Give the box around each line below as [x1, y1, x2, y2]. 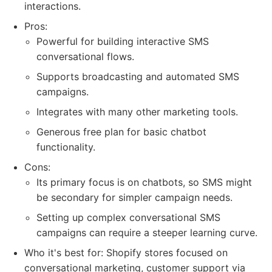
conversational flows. [36, 50, 134, 63]
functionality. [36, 141, 95, 153]
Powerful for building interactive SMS [36, 35, 209, 47]
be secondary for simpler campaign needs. [36, 191, 233, 203]
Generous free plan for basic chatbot [36, 126, 206, 138]
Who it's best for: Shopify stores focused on [24, 246, 228, 259]
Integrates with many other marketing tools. [36, 106, 238, 118]
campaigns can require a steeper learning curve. [36, 226, 257, 239]
